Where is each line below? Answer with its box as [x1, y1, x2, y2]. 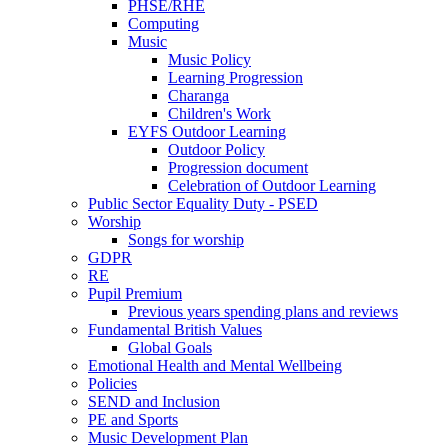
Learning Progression [168, 68, 303, 86]
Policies [88, 374, 137, 392]
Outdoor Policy [168, 140, 265, 158]
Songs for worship [128, 230, 244, 248]
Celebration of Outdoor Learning [168, 176, 376, 194]
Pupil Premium [88, 284, 182, 302]
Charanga [168, 86, 229, 104]
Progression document [168, 158, 308, 176]
